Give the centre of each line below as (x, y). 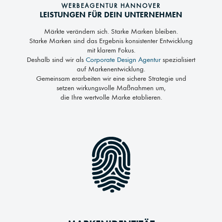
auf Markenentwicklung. (111, 69)
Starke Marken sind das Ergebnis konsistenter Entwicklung (111, 41)
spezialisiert (178, 60)
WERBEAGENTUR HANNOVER (111, 6)
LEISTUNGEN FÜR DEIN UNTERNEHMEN (111, 14)
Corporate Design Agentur (123, 60)
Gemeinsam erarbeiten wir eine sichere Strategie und (111, 79)
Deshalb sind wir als (56, 60)
